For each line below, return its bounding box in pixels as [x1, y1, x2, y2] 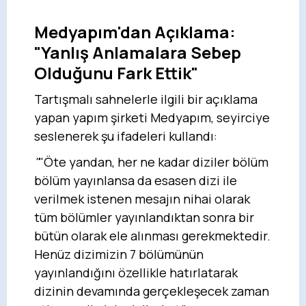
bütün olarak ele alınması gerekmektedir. [34, 227, 270, 244]
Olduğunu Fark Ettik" [34, 61, 198, 84]
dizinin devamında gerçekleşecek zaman [34, 282, 269, 299]
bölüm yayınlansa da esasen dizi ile [34, 171, 237, 189]
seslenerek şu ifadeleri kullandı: [34, 127, 217, 144]
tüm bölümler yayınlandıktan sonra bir [34, 208, 254, 225]
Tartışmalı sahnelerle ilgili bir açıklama [34, 90, 258, 107]
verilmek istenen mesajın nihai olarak [34, 190, 250, 207]
